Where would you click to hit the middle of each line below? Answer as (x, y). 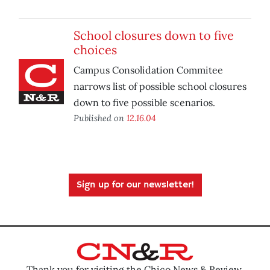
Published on (100, 118)
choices (95, 50)
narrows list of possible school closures (160, 86)
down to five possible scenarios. (144, 103)
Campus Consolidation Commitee (148, 70)
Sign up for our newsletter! (135, 185)
